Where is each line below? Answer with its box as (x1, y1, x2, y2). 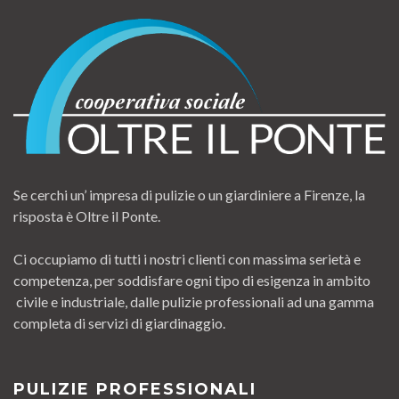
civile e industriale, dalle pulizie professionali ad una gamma (13, 292, 374, 310)
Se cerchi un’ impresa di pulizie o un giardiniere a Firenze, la (13, 185, 365, 203)
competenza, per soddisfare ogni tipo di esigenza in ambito (13, 271, 370, 289)
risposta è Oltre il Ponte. (13, 207, 160, 224)
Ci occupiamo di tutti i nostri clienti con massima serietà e (13, 249, 361, 267)
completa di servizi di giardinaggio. (13, 313, 225, 331)
